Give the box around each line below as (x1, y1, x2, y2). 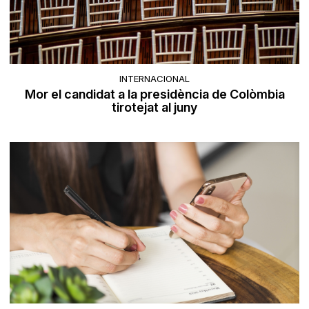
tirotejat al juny (112, 99, 197, 114)
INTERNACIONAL (119, 72, 190, 84)
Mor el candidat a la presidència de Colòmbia (24, 86, 285, 101)
